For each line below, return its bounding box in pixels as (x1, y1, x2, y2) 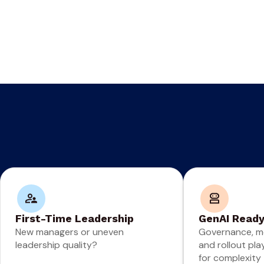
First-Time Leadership (15, 212, 134, 225)
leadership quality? (15, 239, 97, 252)
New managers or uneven (15, 226, 124, 239)
